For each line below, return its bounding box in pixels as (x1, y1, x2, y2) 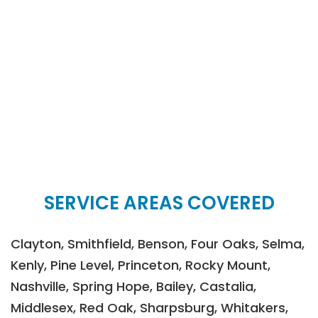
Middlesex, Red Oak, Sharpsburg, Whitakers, (11, 298, 288, 317)
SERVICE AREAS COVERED (43, 190, 275, 216)
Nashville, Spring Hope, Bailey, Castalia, (11, 277, 256, 295)
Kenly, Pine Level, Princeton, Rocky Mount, (11, 256, 270, 274)
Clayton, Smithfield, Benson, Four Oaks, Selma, (11, 234, 305, 253)
